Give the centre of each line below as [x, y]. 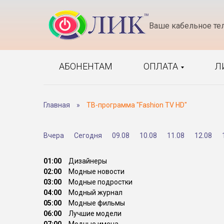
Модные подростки [100, 182]
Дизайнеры [88, 161]
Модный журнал [95, 192]
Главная [57, 105]
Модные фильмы [97, 203]
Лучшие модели [95, 213]
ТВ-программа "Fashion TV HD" [137, 105]
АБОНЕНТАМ [86, 66]
